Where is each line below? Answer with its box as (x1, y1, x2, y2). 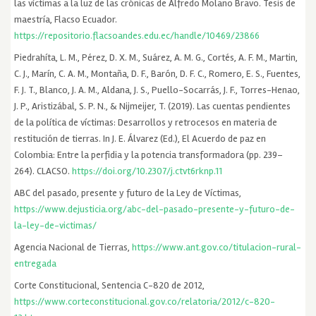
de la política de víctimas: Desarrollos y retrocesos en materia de (14, 116, 278, 128)
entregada (14, 257, 57, 269)
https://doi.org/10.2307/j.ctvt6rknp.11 (72, 164, 223, 177)
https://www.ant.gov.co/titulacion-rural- (132, 241, 302, 253)
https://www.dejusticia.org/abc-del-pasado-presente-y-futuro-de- (14, 202, 296, 215)
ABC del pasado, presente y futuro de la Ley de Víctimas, (14, 186, 242, 199)
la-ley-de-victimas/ (14, 219, 97, 231)
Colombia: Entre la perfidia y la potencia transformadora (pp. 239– (14, 148, 284, 161)
